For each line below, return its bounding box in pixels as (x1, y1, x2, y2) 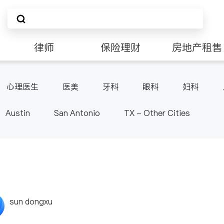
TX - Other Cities (124, 107, 190, 118)
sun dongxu (9, 196, 52, 207)
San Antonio (54, 107, 100, 118)
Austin (5, 107, 30, 118)
